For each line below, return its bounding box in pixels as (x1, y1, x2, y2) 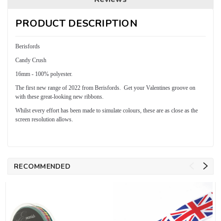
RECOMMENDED (14, 161, 71, 171)
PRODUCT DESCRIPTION (15, 16, 138, 30)
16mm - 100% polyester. (15, 70, 73, 77)
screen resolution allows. (15, 115, 73, 123)
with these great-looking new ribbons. (15, 93, 105, 100)
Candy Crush (15, 56, 46, 64)
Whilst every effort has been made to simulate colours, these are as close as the (15, 107, 198, 114)
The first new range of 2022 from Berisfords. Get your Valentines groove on (15, 84, 195, 91)
